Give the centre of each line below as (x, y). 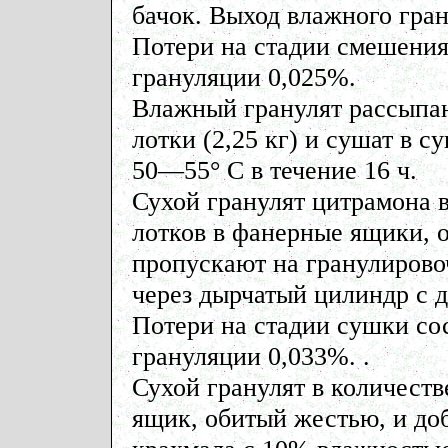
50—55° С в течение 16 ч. (274, 170)
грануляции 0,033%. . (250, 356)
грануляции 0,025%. (243, 77)
